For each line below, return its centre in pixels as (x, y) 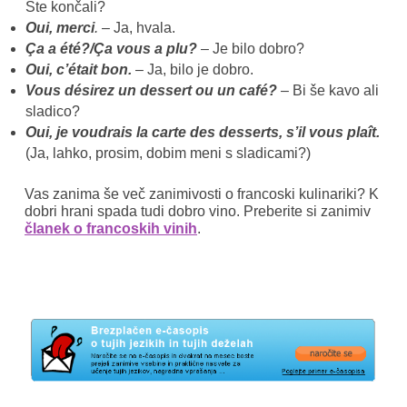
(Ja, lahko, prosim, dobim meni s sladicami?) (168, 154)
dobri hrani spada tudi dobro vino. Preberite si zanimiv (198, 211)
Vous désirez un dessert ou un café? (151, 91)
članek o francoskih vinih (111, 228)
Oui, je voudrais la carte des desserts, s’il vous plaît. (202, 133)
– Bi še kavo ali (328, 91)
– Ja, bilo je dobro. (192, 70)
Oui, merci (60, 28)
